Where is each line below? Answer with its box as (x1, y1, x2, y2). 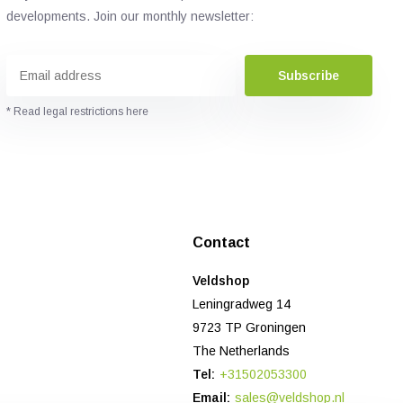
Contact (193, 235, 251, 251)
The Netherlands (193, 344, 291, 359)
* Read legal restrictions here (5, 105, 148, 119)
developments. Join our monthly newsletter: (5, 9, 254, 24)
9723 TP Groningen (193, 320, 307, 336)
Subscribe (278, 68, 340, 84)
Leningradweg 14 (193, 297, 291, 312)
